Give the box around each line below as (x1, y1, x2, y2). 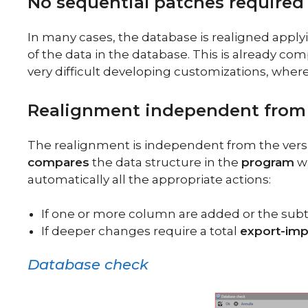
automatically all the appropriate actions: (27, 172, 271, 186)
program (241, 155, 294, 169)
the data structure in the (89, 155, 241, 169)
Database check (27, 256, 148, 273)
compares (27, 155, 89, 169)
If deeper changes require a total (41, 224, 240, 238)
